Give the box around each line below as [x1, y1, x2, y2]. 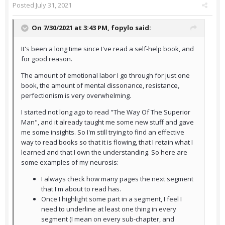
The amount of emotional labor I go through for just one [21, 71, 190, 80]
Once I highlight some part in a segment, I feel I [41, 194, 182, 204]
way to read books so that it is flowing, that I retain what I [21, 138, 193, 147]
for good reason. [21, 54, 72, 64]
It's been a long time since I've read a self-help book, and [21, 44, 194, 54]
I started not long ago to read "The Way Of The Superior [21, 107, 190, 117]
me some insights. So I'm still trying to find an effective [21, 128, 184, 137]
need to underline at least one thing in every [41, 204, 176, 214]
